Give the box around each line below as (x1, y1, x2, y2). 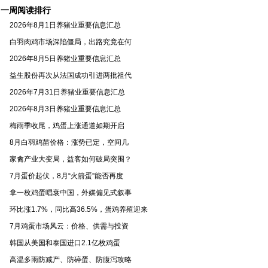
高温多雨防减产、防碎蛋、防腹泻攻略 (10, 255, 132, 264)
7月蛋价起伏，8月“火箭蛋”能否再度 (10, 172, 123, 180)
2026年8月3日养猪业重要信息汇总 (10, 105, 121, 113)
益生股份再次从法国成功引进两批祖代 (10, 71, 132, 80)
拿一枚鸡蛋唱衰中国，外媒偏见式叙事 (10, 188, 132, 197)
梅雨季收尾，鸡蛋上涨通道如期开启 (10, 121, 124, 130)
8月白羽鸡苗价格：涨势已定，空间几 (10, 138, 129, 147)
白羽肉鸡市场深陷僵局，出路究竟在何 (10, 38, 132, 46)
